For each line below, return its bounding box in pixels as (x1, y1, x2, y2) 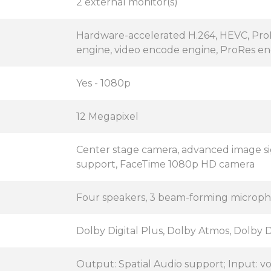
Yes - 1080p (76, 77, 131, 89)
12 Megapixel (76, 111, 139, 122)
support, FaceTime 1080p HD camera (76, 158, 255, 170)
